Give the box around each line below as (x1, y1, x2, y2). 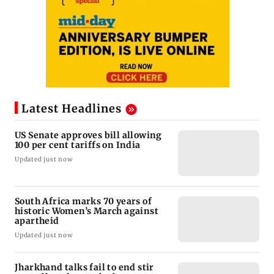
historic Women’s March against (15, 206, 158, 217)
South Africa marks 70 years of (15, 196, 152, 207)
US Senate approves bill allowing (15, 130, 162, 141)
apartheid (15, 215, 59, 227)
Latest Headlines (21, 102, 122, 116)
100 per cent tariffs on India (15, 139, 141, 151)
